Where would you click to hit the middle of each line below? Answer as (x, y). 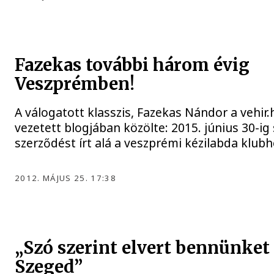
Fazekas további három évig (132, 65)
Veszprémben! (75, 84)
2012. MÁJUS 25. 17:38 (65, 178)
